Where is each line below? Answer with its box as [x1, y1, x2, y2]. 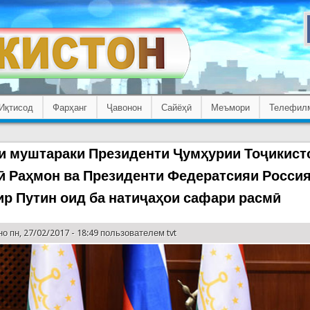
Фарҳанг [52, 102, 87, 113]
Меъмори [210, 102, 250, 113]
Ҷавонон [106, 102, 142, 113]
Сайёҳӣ [161, 102, 192, 113]
